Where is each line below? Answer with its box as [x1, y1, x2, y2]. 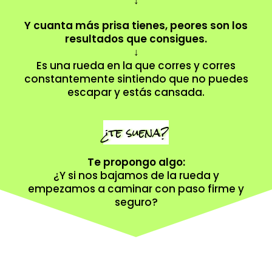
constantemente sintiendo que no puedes [24, 71, 248, 86]
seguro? [114, 194, 158, 209]
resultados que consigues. [65, 31, 207, 46]
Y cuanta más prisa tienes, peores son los [24, 18, 248, 33]
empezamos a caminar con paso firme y [28, 181, 244, 196]
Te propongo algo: [87, 154, 185, 169]
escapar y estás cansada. [67, 84, 205, 100]
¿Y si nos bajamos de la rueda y [53, 168, 219, 183]
